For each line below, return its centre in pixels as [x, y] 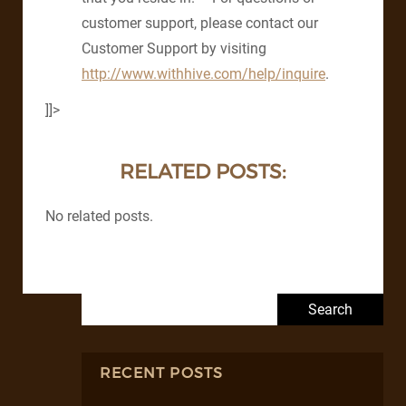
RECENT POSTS [162, 373]
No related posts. [99, 217]
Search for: [116, 302]
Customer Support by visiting [174, 49]
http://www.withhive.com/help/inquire [203, 74]
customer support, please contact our [200, 24]
